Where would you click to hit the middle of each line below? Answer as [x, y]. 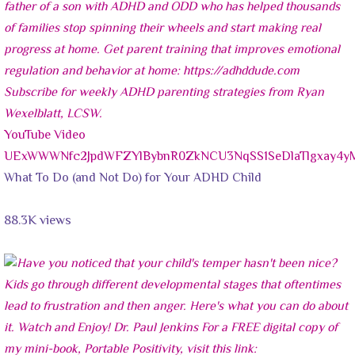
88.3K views [38, 221]
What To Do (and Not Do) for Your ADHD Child [133, 178]
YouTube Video [45, 136]
